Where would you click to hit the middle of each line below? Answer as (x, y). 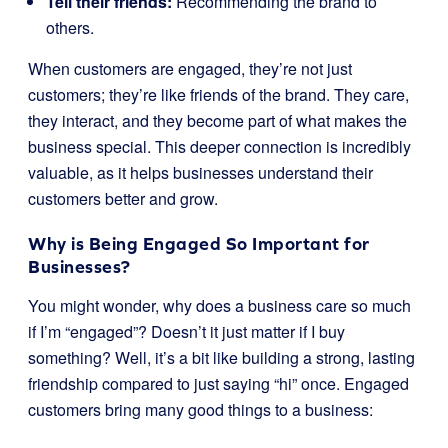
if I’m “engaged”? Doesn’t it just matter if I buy (186, 331)
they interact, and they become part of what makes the (217, 120)
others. (70, 27)
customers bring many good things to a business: (200, 409)
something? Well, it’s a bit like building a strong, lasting (221, 357)
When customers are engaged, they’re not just (190, 68)
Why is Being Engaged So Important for (199, 243)
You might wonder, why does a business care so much (219, 305)
